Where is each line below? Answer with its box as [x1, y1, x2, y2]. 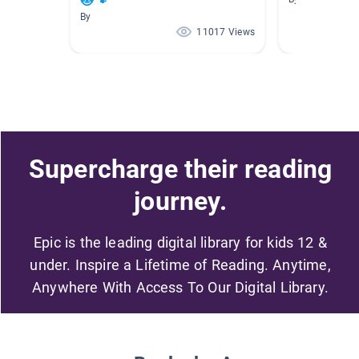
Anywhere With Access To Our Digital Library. [32, 278, 329, 296]
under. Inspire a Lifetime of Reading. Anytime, [30, 256, 331, 273]
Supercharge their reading [28, 153, 333, 184]
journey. [134, 185, 227, 216]
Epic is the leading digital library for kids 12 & [34, 233, 327, 251]
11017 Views [196, 26, 255, 38]
